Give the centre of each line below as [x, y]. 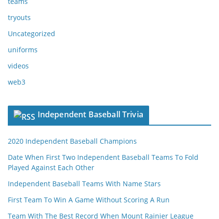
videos [18, 66]
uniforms [23, 50]
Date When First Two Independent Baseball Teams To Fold [103, 157]
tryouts [19, 17]
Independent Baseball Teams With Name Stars [84, 184]
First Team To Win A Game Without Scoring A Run [89, 200]
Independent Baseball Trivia [90, 114]
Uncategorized [32, 33]
